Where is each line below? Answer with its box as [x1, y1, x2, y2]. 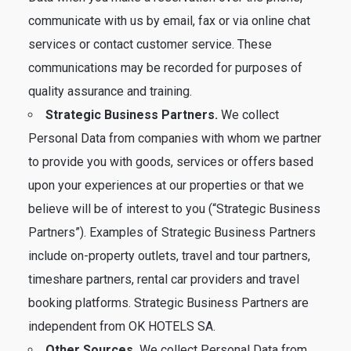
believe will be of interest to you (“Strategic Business [28, 201, 320, 216]
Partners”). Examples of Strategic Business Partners [28, 225, 316, 240]
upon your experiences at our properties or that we [28, 178, 304, 193]
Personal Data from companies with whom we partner [28, 131, 321, 146]
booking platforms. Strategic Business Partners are [28, 295, 309, 310]
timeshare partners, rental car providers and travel [28, 272, 299, 287]
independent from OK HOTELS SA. [28, 319, 215, 334]
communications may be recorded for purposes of [28, 60, 302, 75]
